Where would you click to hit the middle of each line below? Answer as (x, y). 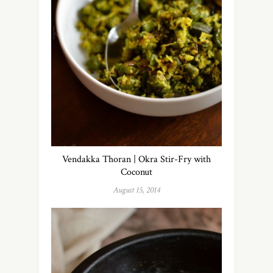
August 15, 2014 (136, 190)
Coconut (136, 172)
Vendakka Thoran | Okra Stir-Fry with (136, 160)
